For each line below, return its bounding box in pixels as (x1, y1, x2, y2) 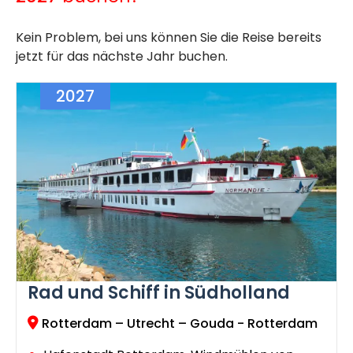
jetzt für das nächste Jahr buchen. (16, 47, 228, 66)
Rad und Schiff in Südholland (28, 281, 290, 306)
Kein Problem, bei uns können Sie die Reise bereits (16, 28, 321, 47)
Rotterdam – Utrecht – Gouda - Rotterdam (42, 314, 318, 333)
